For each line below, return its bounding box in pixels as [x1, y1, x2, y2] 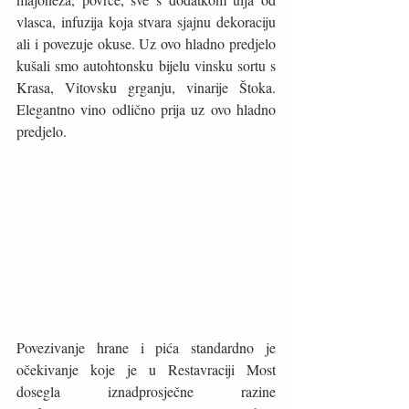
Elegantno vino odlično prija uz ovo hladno [16, 100, 276, 120]
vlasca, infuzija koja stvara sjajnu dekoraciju [16, 12, 276, 32]
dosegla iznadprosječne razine [16, 382, 276, 402]
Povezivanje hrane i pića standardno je [16, 338, 276, 358]
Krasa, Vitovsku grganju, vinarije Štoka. [16, 78, 276, 98]
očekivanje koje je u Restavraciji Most [16, 360, 276, 380]
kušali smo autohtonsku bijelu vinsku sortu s [16, 56, 276, 76]
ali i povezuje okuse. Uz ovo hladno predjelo [16, 34, 276, 54]
